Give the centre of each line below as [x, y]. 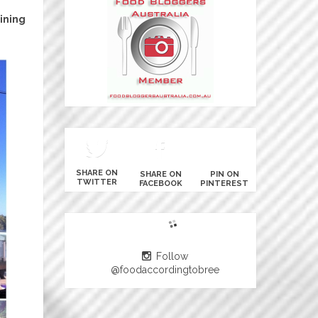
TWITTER [97, 182]
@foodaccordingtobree [165, 270]
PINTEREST [224, 183]
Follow [172, 256]
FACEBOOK [160, 183]
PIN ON [224, 174]
